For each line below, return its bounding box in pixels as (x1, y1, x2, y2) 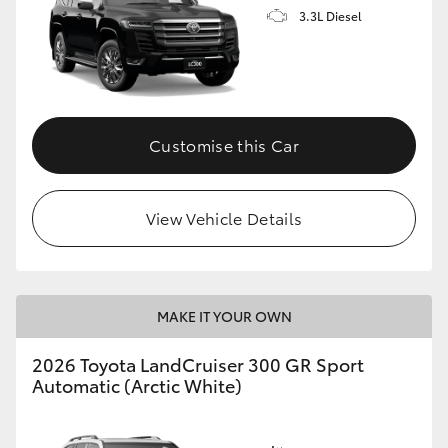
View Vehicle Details (145, 205, 303, 229)
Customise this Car (149, 132, 299, 156)
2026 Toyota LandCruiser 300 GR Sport (32, 350, 364, 377)
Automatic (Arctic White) (32, 371, 242, 398)
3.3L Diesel (299, 7, 362, 25)
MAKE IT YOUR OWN (156, 305, 292, 326)
